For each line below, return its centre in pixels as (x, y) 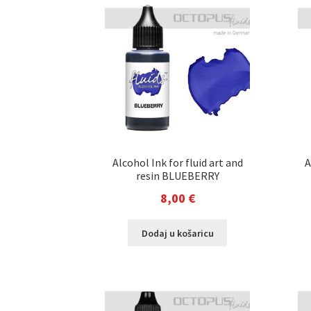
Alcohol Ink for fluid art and (177, 162)
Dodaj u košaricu (177, 233)
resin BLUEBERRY (177, 175)
